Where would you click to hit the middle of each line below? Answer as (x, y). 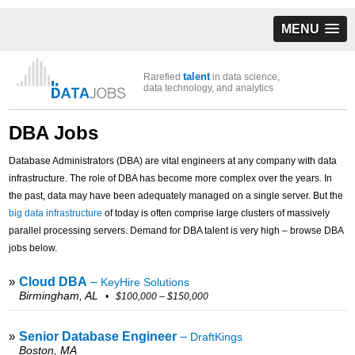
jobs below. (33, 248)
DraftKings (217, 336)
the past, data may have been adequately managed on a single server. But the (176, 195)
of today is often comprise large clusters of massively (216, 213)
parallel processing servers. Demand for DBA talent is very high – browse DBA (176, 230)
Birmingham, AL (59, 295)
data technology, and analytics (209, 88)
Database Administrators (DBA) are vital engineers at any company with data (173, 160)
